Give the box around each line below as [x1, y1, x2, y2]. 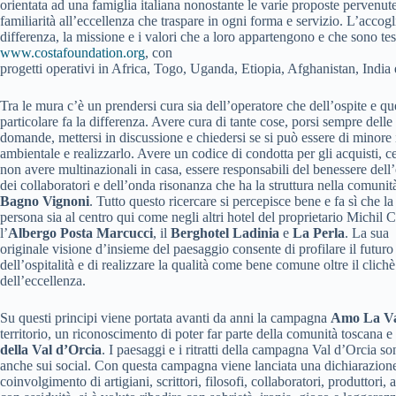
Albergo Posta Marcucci [8, 225, 153, 240]
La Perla [293, 225, 345, 240]
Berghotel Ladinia [171, 225, 279, 240]
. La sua [345, 225, 389, 240]
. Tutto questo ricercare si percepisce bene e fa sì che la [89, 194, 393, 209]
